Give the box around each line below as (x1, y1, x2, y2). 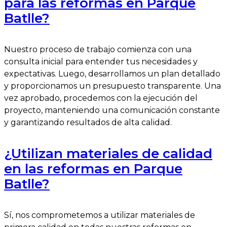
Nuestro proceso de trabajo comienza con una (4, 44, 192, 54)
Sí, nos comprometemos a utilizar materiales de (4, 210, 195, 220)
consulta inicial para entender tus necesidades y (4, 56, 198, 66)
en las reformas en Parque (4, 161, 182, 177)
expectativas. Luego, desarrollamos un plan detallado (4, 68, 220, 79)
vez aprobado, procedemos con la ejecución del (4, 93, 198, 103)
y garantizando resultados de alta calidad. (4, 117, 172, 127)
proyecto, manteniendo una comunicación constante (4, 105, 220, 115)
